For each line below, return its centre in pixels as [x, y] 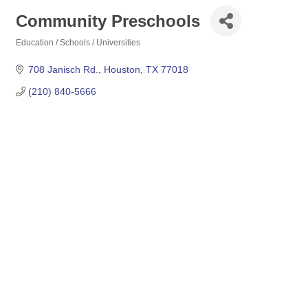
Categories [37, 52]
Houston [122, 69]
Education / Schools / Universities [78, 43]
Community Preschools [108, 21]
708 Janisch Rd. [63, 69]
